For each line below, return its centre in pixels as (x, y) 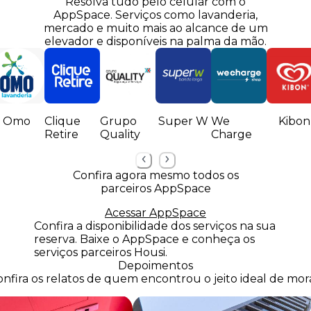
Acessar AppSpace (155, 212)
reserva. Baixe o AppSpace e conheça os (144, 239)
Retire (61, 134)
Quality (120, 134)
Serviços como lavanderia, (186, 15)
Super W (183, 121)
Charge (232, 134)
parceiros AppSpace (155, 188)
